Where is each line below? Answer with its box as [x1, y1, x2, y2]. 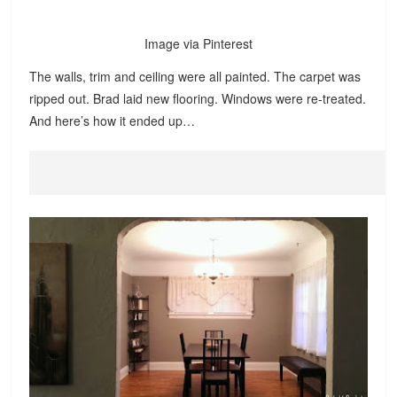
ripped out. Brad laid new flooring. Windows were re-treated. [29, 89, 367, 107]
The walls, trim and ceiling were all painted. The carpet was [29, 66, 362, 85]
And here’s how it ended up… [29, 111, 196, 129]
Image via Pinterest [144, 34, 253, 52]
